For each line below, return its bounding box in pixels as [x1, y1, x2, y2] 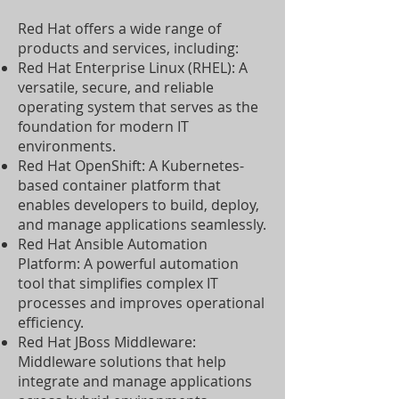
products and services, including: [18, 38, 239, 58]
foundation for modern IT [18, 117, 189, 136]
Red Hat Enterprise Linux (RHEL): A [18, 58, 248, 77]
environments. [18, 136, 116, 156]
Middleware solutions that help [18, 352, 226, 371]
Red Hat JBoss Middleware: [18, 332, 196, 352]
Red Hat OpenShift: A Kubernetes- [18, 156, 244, 175]
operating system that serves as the [18, 97, 258, 117]
